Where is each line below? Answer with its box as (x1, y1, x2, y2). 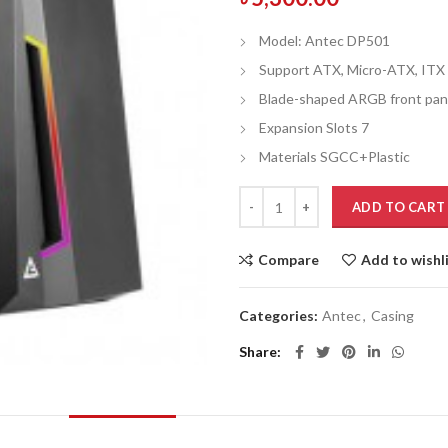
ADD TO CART (352, 199, 446, 215)
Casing (371, 307, 414, 324)
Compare (258, 251, 319, 268)
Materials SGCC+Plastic (259, 148, 410, 165)
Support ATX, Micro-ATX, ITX (259, 61, 445, 78)
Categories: (239, 307, 321, 324)
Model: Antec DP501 (259, 32, 390, 49)
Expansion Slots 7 (259, 119, 369, 136)
